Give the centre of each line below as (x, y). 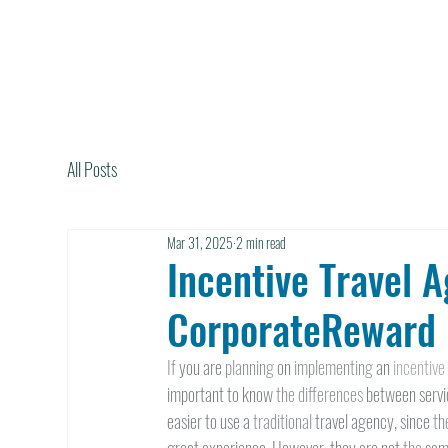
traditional (284, 421)
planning (251, 367)
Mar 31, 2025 (200, 242)
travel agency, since (374, 421)
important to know (222, 394)
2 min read (261, 242)
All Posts (92, 169)
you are (202, 367)
